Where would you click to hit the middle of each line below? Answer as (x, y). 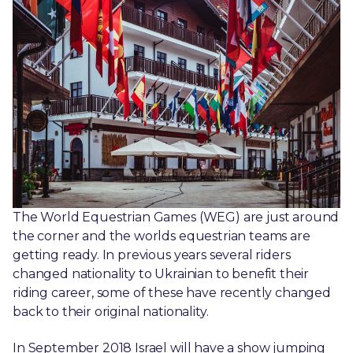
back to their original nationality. (111, 311)
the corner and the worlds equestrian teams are (162, 236)
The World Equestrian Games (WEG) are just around (176, 217)
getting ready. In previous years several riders (152, 255)
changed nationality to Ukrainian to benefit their (161, 273)
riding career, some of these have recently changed (172, 292)
